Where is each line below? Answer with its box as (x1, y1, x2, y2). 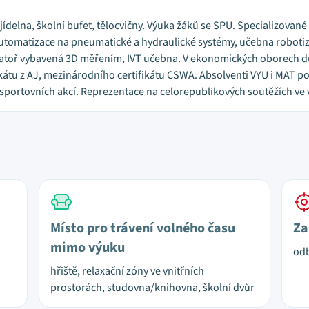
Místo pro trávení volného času (50, 219, 235, 238)
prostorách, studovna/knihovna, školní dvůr (50, 280, 255, 295)
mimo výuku (50, 238, 125, 257)
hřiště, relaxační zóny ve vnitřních (50, 263, 204, 279)
